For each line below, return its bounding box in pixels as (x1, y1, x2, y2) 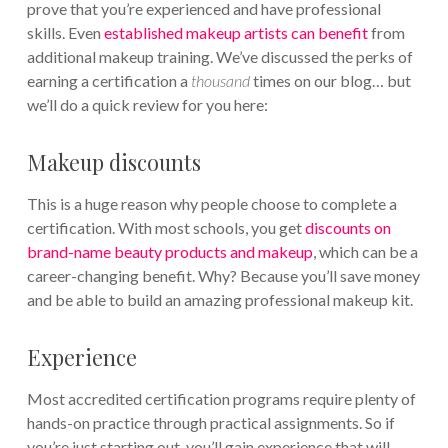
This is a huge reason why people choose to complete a (26, 193, 397, 213)
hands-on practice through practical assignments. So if (26, 412, 395, 432)
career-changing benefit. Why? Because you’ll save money (26, 265, 420, 285)
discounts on (304, 217, 391, 237)
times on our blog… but (249, 70, 411, 90)
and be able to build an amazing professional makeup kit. (26, 289, 413, 309)
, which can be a (312, 241, 418, 261)
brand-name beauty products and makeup (26, 241, 313, 261)
